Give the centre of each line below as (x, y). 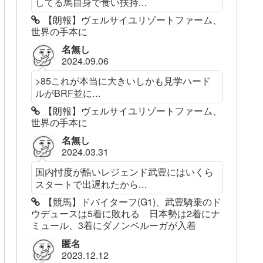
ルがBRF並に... (68, 93)
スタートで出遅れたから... (92, 184)
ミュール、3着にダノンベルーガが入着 (114, 225)
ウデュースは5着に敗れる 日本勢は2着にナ (126, 214)
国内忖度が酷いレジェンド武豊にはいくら (125, 172)
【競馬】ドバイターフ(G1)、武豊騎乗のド (133, 202)
